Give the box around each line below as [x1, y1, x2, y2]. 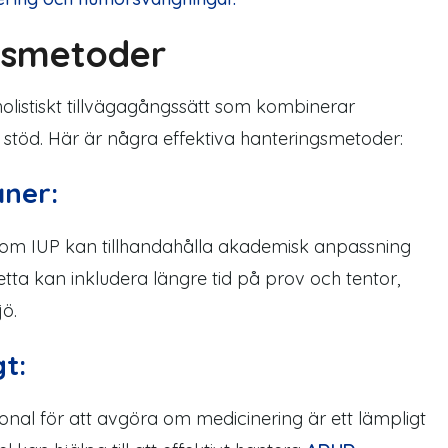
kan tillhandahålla [65, 235, 218, 258]
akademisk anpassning [218, 235, 411, 258]
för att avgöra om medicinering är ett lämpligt [40, 407, 426, 430]
